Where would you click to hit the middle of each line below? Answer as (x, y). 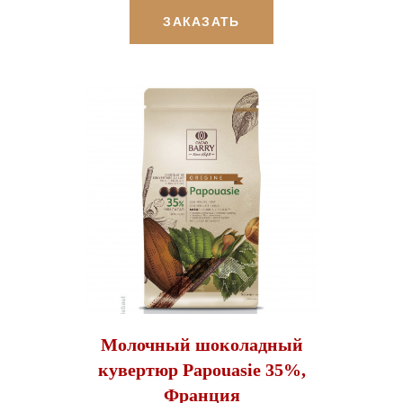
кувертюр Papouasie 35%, (201, 370)
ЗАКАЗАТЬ (201, 21)
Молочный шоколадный (201, 345)
